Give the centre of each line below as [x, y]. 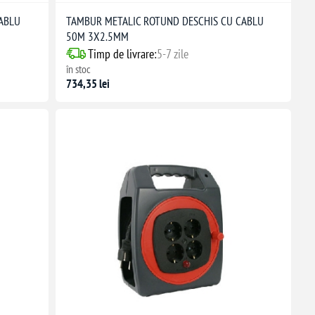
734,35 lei [88, 83]
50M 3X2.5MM [97, 36]
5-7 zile [172, 53]
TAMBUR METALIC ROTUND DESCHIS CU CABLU [165, 21]
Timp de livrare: [122, 53]
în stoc [78, 69]
